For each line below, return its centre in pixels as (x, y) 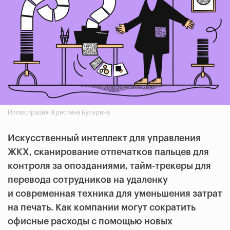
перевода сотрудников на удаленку (88, 180)
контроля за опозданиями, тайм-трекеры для (109, 166)
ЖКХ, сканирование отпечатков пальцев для (108, 152)
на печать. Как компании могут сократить (102, 208)
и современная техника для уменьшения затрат (115, 194)
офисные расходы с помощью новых (90, 222)
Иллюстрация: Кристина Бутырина (59, 113)
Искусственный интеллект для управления (104, 138)
